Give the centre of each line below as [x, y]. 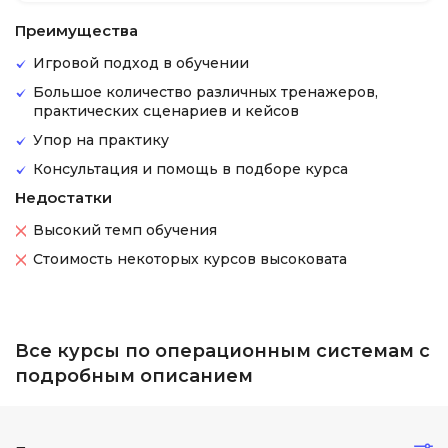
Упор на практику [101, 140]
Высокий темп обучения [125, 230]
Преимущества [76, 30]
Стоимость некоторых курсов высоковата [190, 259]
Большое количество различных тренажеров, [205, 92]
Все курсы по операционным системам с [222, 351]
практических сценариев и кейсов [166, 111]
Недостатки [63, 197]
